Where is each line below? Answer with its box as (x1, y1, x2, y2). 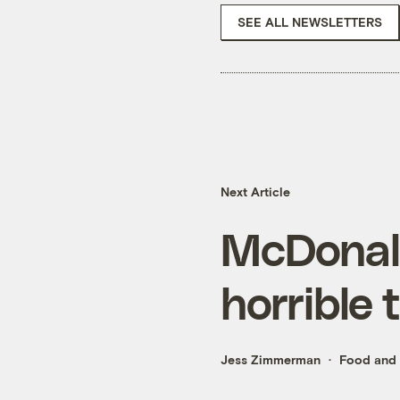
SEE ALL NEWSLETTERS (237, 13, 382, 29)
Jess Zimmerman (221, 352, 321, 368)
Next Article (221, 184, 290, 200)
